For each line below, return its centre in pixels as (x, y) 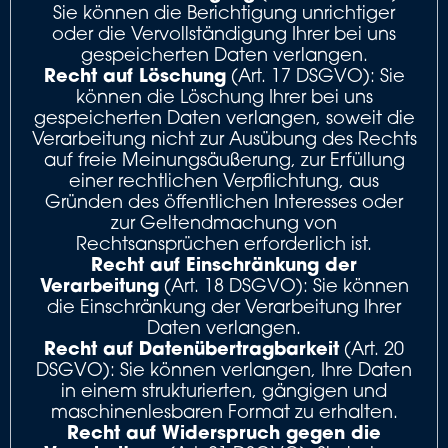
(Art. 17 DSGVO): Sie (315, 75)
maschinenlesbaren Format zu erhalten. (224, 411)
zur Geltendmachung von (224, 222)
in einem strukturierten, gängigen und (224, 390)
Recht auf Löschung (134, 75)
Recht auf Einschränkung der (224, 264)
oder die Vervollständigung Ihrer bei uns (224, 33)
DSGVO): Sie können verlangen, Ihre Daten (224, 369)
